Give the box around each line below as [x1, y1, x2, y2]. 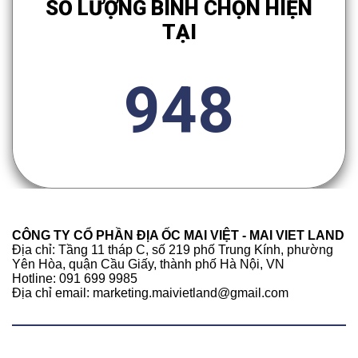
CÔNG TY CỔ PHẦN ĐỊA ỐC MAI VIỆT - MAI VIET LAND [12, 229, 344, 243]
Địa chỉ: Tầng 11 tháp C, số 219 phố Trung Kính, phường [12, 243, 333, 257]
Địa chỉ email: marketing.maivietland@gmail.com [12, 286, 288, 300]
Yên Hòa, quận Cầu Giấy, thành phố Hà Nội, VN [12, 257, 284, 272]
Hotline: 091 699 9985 [12, 272, 137, 286]
